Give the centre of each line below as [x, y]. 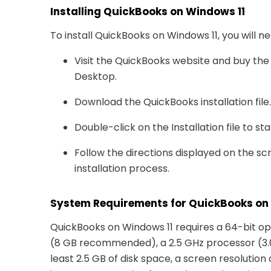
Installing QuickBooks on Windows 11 [148, 11]
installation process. [122, 168]
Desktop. [96, 76]
